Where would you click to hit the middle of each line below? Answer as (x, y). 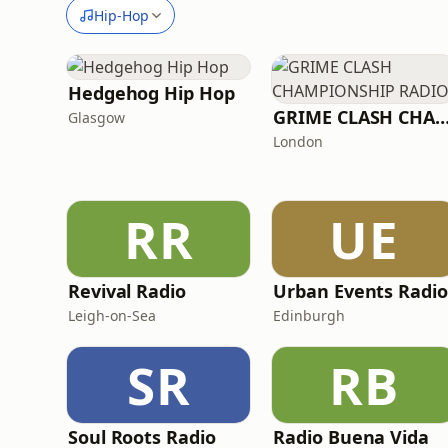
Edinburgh (309, 315)
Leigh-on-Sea (112, 315)
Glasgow (96, 117)
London (298, 141)
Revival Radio (127, 291)
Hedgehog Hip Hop (151, 93)
